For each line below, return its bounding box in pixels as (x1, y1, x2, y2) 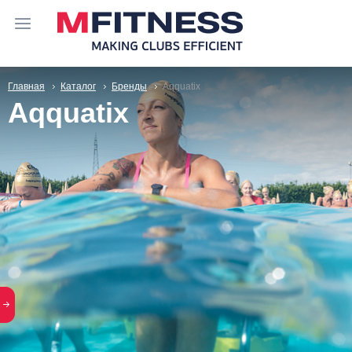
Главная (8, 81, 45, 92)
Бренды (112, 81, 147, 92)
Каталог (60, 81, 96, 92)
